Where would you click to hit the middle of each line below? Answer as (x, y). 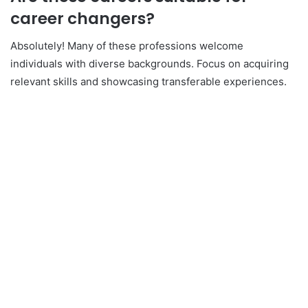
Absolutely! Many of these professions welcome (127, 46)
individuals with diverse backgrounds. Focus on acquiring (150, 64)
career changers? (82, 18)
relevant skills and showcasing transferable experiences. (148, 81)
